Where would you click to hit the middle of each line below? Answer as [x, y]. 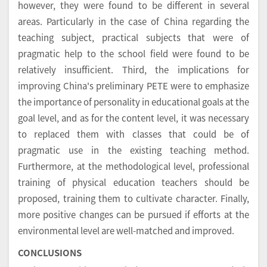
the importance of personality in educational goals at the [133, 102]
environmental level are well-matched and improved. [126, 231]
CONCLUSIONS [50, 253]
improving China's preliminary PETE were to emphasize [133, 86]
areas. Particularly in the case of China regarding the [133, 21]
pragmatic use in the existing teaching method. [133, 150]
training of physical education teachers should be [133, 182]
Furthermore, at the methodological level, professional [133, 166]
